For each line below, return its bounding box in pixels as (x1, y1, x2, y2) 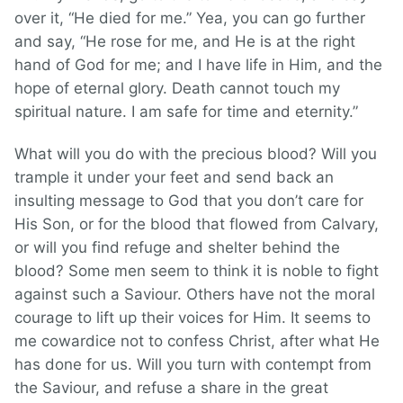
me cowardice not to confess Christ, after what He (14, 332, 380, 351)
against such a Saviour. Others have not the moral (14, 285, 375, 304)
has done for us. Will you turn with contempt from (14, 355, 372, 374)
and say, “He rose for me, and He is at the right (14, 32, 355, 51)
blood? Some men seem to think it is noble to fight (14, 262, 379, 281)
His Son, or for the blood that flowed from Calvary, (14, 215, 379, 234)
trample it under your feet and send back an (14, 168, 334, 187)
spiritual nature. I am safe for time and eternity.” (14, 103, 358, 121)
